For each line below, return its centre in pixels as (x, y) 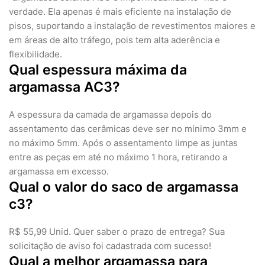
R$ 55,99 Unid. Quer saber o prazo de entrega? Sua (117, 232)
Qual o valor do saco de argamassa (124, 187)
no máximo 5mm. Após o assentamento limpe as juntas (123, 143)
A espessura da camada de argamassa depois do (110, 115)
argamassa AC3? (64, 87)
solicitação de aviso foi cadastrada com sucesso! (110, 246)
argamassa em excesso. (59, 172)
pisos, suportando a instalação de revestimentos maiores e (132, 26)
